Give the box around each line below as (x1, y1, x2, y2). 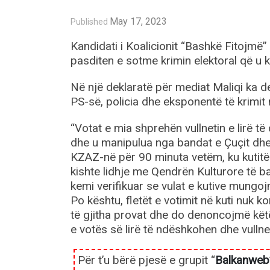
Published (71, 17, 108, 27)
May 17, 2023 (110, 16, 167, 28)
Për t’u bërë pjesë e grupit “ (78, 253, 215, 268)
